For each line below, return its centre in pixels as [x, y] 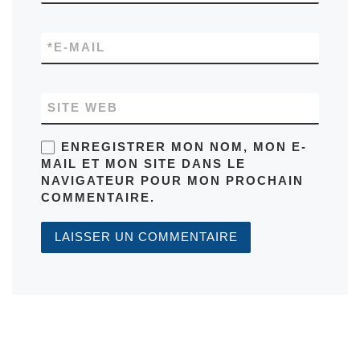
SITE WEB [83, 108]
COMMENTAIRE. [98, 198]
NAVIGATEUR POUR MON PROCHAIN [173, 181]
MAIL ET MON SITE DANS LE [144, 164]
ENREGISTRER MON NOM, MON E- [184, 147]
